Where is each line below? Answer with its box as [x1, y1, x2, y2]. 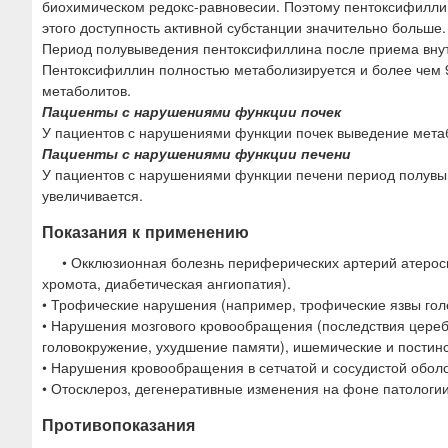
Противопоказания [42, 413, 195, 437]
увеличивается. [42, 184, 143, 205]
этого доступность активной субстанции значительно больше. [42, 16, 446, 37]
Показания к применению [42, 219, 249, 243]
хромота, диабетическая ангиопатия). [42, 273, 291, 294]
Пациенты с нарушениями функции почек [42, 100, 341, 121]
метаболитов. [42, 79, 131, 100]
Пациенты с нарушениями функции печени [42, 142, 351, 163]
